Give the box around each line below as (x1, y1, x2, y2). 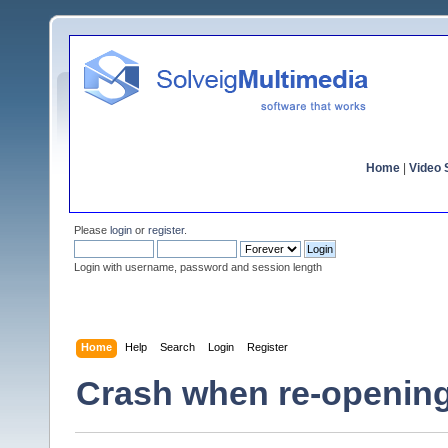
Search (160, 340, 196, 353)
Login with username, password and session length (74, 261, 322, 273)
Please (74, 224, 110, 236)
